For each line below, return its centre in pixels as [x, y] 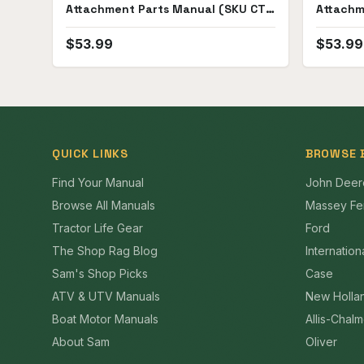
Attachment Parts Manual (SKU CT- [168, 9]
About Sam [81, 342]
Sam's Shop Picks [100, 273]
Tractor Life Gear [97, 228]
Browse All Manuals [104, 205]
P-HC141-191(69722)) [125, 24]
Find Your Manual [98, 182]
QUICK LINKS [90, 154]
